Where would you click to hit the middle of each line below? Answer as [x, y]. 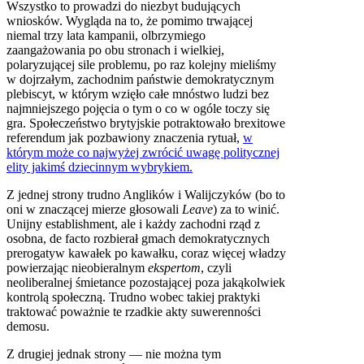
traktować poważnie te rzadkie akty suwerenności [134, 311]
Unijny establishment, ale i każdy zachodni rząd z [133, 223]
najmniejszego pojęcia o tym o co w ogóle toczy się [138, 108]
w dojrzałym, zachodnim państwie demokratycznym [140, 79]
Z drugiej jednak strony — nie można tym [114, 353]
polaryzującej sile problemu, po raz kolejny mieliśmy [141, 64]
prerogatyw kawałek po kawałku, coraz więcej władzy [146, 253]
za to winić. [248, 209]
